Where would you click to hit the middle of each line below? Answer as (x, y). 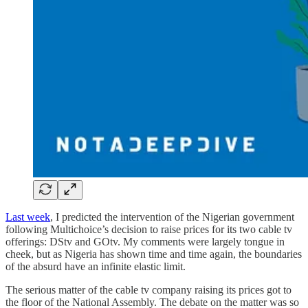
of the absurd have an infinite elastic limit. (97, 266)
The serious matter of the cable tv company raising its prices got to (148, 289)
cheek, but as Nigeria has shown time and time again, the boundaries (154, 254)
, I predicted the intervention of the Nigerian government (172, 217)
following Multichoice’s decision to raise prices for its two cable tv (149, 229)
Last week (28, 217)
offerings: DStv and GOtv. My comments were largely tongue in (145, 241)
